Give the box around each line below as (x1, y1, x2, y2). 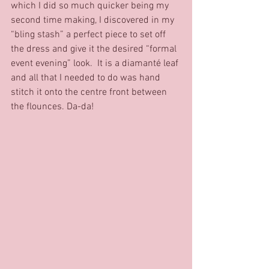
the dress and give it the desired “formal (11, 43, 179, 55)
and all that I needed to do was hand (11, 71, 163, 84)
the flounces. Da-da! (11, 100, 94, 113)
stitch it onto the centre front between (11, 86, 169, 98)
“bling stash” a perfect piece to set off (11, 28, 168, 41)
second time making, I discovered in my (11, 14, 177, 26)
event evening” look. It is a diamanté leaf (11, 57, 181, 70)
